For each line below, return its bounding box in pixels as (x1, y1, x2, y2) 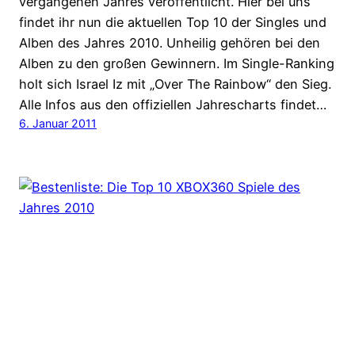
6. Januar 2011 (19, 116, 97, 130)
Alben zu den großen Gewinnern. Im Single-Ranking (19, 55, 334, 71)
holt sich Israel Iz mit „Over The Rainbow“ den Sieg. (19, 76, 331, 92)
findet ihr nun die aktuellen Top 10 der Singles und (19, 14, 326, 30)
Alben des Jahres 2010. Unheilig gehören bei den (19, 35, 320, 51)
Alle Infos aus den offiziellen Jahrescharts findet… (19, 97, 326, 113)
